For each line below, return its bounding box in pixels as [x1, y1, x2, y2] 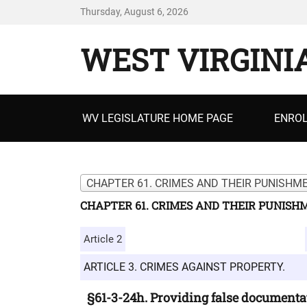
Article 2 [84, 233, 122, 245]
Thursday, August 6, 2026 [80, 6, 188, 17]
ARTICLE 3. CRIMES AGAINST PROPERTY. [84, 260, 285, 273]
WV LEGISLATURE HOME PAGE [82, 112, 233, 125]
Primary [70, 93, 138, 116]
